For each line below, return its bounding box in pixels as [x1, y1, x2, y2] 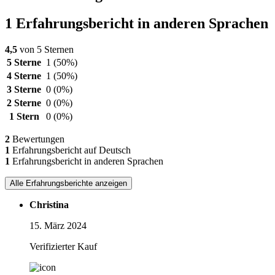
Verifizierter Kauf [29, 241, 97, 252]
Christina [29, 199, 69, 211]
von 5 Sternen [17, 44, 74, 55]
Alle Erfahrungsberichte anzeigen [10, 179, 127, 188]
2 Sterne [7, 98, 41, 109]
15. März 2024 [29, 220, 87, 231]
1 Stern [9, 111, 39, 122]
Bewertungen [10, 134, 64, 145]
